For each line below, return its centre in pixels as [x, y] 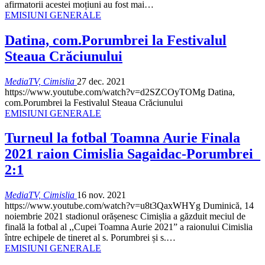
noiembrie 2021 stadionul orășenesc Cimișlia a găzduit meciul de [125, 216]
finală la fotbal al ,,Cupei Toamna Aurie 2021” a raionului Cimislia [129, 227]
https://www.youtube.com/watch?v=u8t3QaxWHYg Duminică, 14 [129, 206]
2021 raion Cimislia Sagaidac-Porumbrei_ [132, 154]
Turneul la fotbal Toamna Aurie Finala [122, 138]
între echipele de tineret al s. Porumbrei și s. [85, 238]
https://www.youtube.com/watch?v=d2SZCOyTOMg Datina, [120, 92]
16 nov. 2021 [101, 195]
